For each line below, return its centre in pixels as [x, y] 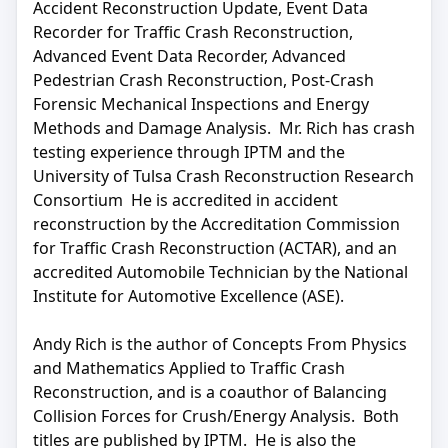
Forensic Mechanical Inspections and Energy [201, 104]
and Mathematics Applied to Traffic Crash [189, 368]
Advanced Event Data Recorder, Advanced [189, 56]
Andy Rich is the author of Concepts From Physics [220, 344]
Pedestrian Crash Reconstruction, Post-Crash [203, 80]
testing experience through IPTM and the [189, 152]
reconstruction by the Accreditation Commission [216, 224]
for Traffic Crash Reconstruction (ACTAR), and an [215, 248]
